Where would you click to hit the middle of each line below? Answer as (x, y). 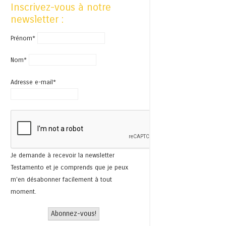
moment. (23, 191)
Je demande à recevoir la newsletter (63, 155)
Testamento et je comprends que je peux (69, 167)
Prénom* (23, 38)
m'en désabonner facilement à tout (61, 179)
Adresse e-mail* (33, 82)
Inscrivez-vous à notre (61, 8)
